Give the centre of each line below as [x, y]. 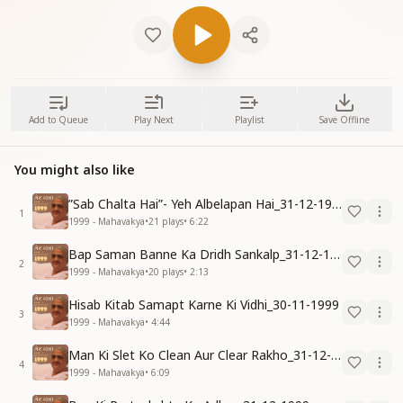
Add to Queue [58, 120]
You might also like [75, 170]
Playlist [249, 120]
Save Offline [345, 120]
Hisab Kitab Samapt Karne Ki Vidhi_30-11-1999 [204, 304]
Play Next [153, 120]
